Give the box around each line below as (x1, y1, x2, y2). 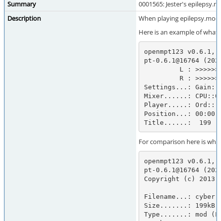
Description (7, 14, 41, 23)
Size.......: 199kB (144, 201, 215, 209)
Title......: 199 (144, 118, 211, 126)
